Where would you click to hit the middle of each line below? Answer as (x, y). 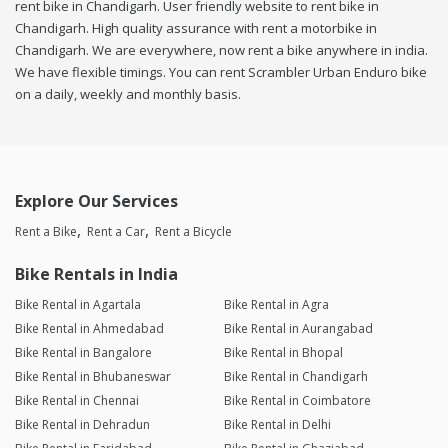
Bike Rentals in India (96, 274)
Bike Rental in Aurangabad (298, 329)
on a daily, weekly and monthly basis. (128, 94)
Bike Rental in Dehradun (82, 425)
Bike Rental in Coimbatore (297, 401)
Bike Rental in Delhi (277, 425)
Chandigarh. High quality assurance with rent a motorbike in (196, 28)
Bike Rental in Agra (276, 305)
